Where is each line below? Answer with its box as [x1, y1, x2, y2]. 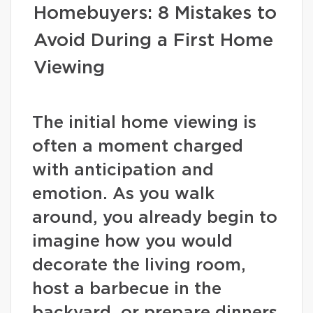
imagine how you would [32, 233, 233, 250]
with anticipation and [32, 162, 214, 179]
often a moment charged [32, 138, 243, 155]
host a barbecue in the [32, 281, 221, 298]
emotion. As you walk [32, 186, 214, 203]
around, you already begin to [32, 210, 277, 226]
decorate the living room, [32, 257, 246, 274]
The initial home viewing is [32, 115, 256, 131]
